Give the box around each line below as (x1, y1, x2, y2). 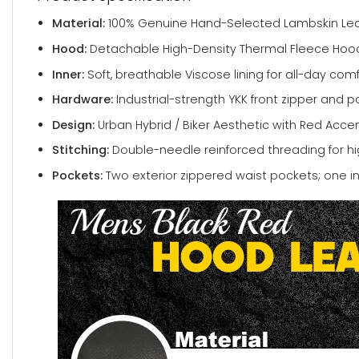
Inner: (51, 66, 84, 83)
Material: (51, 15, 105, 32)
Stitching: (51, 142, 109, 159)
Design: (51, 116, 95, 133)
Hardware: (51, 91, 113, 108)
